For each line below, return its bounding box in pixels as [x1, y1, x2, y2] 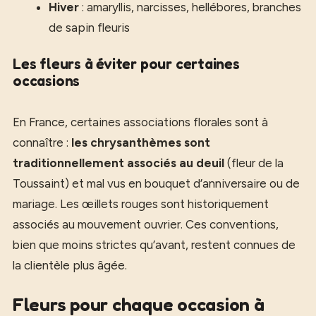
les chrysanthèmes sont [71, 135, 210, 150]
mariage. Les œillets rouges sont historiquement [13, 197, 269, 211]
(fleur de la [224, 156, 284, 170]
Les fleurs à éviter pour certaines [13, 55, 240, 73]
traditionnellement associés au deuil [13, 156, 224, 170]
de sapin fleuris [49, 20, 130, 35]
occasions [13, 72, 80, 90]
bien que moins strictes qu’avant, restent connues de [13, 238, 296, 252]
